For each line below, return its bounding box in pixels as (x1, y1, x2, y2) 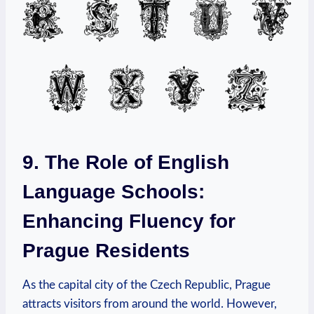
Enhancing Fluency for (22, 210, 235, 232)
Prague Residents (22, 239, 190, 261)
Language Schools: (22, 180, 205, 203)
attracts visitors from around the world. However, (22, 297, 277, 310)
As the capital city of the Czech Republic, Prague (22, 278, 271, 291)
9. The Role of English (22, 151, 229, 173)
